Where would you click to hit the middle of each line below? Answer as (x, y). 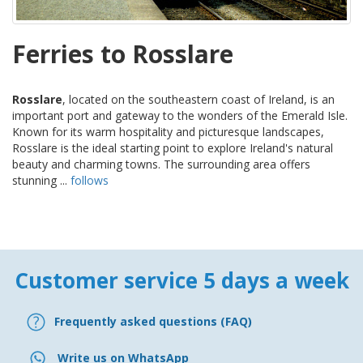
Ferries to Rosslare (123, 53)
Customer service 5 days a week (181, 280)
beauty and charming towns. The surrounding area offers (161, 164)
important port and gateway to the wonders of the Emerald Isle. (180, 115)
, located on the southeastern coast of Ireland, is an (199, 99)
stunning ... (41, 180)
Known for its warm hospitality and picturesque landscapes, (168, 131)
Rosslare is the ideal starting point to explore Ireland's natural (173, 147)
